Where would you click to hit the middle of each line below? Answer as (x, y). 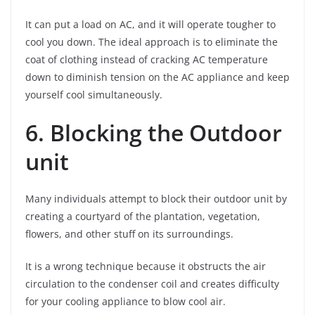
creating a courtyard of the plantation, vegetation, (143, 216)
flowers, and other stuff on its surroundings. (129, 233)
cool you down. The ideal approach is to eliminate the (152, 41)
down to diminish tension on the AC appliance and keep (157, 77)
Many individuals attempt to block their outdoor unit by (156, 198)
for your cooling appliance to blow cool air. (126, 301)
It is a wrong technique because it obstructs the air (146, 266)
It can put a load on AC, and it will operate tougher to (150, 24)
